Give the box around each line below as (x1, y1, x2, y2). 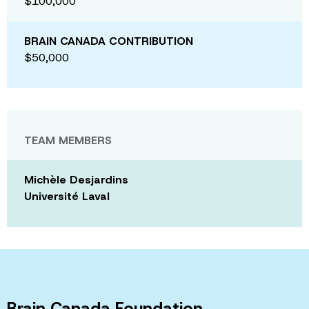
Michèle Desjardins (24, 172, 128, 187)
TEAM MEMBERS (24, 132, 112, 148)
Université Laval (24, 188, 110, 203)
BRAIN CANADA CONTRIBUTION (24, 33, 193, 48)
